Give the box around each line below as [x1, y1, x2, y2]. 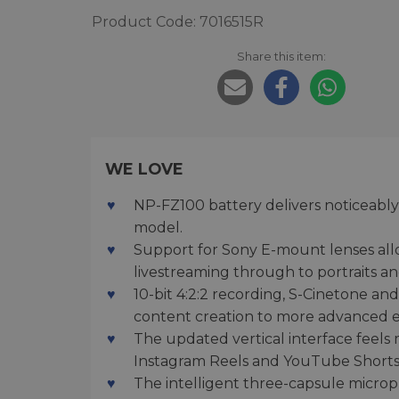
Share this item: [236, 49, 326, 64]
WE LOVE [105, 159, 183, 179]
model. [134, 219, 183, 237]
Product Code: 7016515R [92, 13, 264, 31]
